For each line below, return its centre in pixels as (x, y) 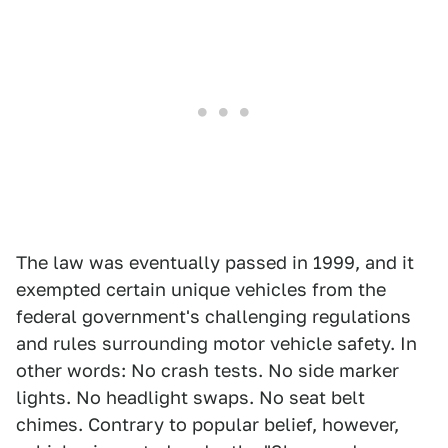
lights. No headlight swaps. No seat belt (190, 397)
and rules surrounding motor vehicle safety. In (216, 343)
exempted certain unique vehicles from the (201, 289)
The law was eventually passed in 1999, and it (215, 262)
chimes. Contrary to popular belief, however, (207, 424)
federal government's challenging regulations (213, 316)
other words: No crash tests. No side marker (207, 370)
